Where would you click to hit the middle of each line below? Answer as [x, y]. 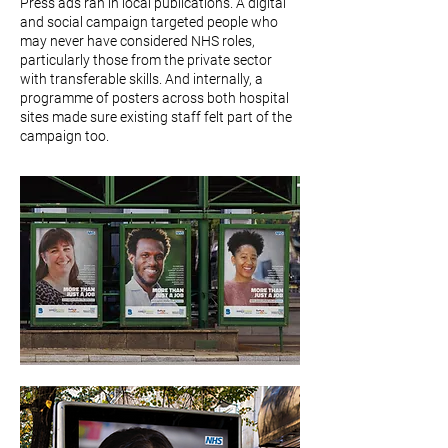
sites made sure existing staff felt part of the [156, 117]
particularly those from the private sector [146, 60]
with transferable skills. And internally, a [141, 79]
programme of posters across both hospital [154, 98]
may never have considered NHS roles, [137, 41]
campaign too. [64, 136]
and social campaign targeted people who [149, 22]
